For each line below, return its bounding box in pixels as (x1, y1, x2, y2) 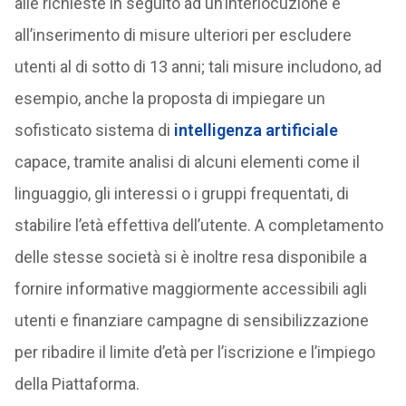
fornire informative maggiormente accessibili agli (14, 279, 367, 298)
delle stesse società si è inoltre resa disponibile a (14, 247, 367, 266)
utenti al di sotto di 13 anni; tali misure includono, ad (14, 57, 382, 76)
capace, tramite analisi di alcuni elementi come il (14, 152, 360, 171)
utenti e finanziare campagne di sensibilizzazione (14, 311, 369, 330)
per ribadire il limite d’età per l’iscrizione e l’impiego (14, 343, 375, 362)
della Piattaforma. (14, 374, 140, 393)
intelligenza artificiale (173, 121, 338, 140)
